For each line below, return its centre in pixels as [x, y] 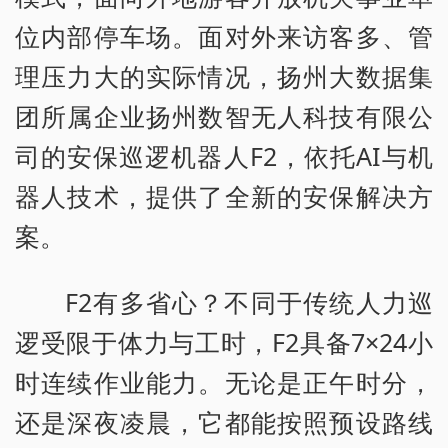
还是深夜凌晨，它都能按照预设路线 [224, 422]
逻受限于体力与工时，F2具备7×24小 [224, 342]
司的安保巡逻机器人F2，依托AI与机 [224, 156]
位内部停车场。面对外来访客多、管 [224, 36]
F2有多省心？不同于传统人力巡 [249, 302]
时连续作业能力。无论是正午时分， [224, 382]
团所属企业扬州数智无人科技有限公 [224, 116]
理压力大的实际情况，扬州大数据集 [224, 76]
